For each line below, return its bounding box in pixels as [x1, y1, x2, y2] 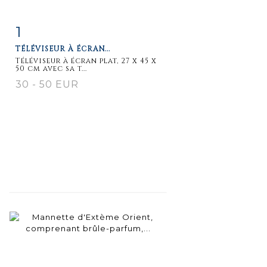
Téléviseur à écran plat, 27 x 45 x [15, 55, 157, 66]
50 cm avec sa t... [15, 63, 87, 73]
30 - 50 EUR [15, 78, 79, 90]
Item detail [27, 24, 79, 34]
